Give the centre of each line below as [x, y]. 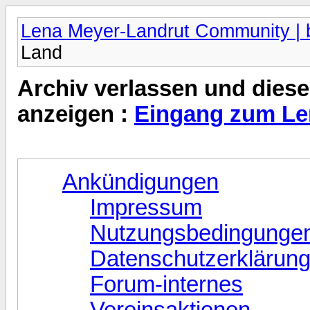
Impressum [146, 207]
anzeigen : [76, 115]
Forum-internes [166, 284]
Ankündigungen [140, 182]
